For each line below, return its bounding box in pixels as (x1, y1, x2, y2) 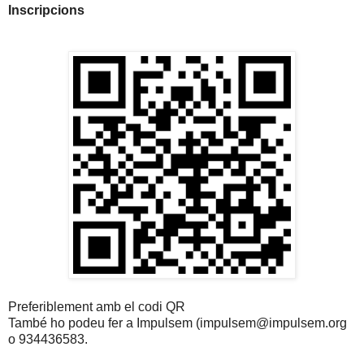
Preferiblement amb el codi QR (8, 300, 185, 314)
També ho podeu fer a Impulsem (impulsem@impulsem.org (8, 316, 347, 331)
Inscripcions (8, 3, 84, 18)
